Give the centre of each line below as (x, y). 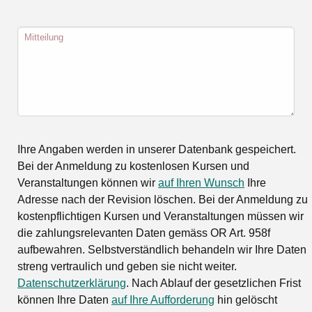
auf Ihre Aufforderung (163, 299)
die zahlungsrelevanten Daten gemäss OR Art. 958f (144, 233)
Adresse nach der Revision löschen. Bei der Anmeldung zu (163, 199)
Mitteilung (44, 37)
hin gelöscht (246, 299)
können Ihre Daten (64, 299)
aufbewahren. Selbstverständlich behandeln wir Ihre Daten (162, 249)
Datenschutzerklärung (72, 283)
